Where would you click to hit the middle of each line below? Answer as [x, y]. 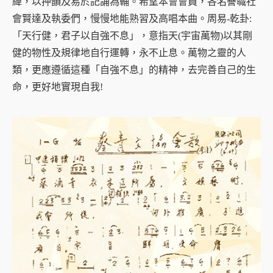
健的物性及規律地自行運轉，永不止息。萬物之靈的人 [129, 53]
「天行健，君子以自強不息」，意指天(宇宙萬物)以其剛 [132, 36]
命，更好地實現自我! [58, 87]
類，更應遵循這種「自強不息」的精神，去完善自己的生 [134, 70]
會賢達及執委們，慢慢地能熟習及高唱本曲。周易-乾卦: [132, 19]
